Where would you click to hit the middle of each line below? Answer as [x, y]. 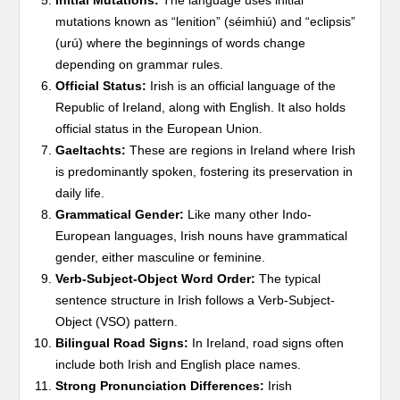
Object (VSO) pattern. [117, 321]
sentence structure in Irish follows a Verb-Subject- [196, 300]
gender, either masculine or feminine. [161, 257]
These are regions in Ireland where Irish [241, 150]
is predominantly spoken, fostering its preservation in [204, 171]
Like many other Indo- [248, 214]
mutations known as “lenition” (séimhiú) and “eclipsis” [206, 21]
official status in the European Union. [159, 129]
